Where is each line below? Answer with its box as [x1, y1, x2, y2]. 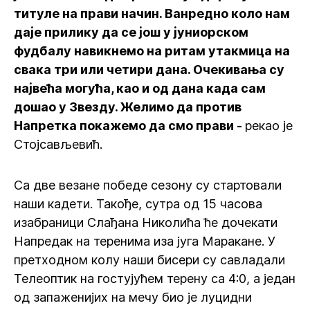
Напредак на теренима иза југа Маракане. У [14, 234, 275, 248]
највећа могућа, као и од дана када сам [14, 81, 266, 95]
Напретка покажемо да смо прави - [14, 118, 245, 133]
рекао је [245, 118, 293, 133]
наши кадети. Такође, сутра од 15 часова [14, 197, 262, 211]
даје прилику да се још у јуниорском [14, 25, 248, 39]
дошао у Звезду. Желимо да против [14, 100, 241, 114]
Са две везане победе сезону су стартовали [14, 178, 282, 192]
